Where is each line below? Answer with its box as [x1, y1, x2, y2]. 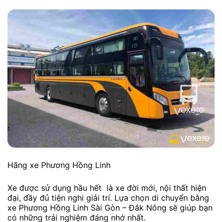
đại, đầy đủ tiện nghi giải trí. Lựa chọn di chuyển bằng [7, 192, 209, 203]
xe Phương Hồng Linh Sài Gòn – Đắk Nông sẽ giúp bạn [7, 202, 213, 213]
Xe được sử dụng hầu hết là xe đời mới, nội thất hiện [7, 182, 206, 193]
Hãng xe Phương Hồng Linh [7, 160, 111, 170]
